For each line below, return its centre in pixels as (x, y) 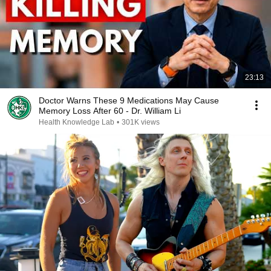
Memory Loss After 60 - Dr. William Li (110, 111)
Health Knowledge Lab (77, 122)
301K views (141, 122)
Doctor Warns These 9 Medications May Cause (129, 100)
